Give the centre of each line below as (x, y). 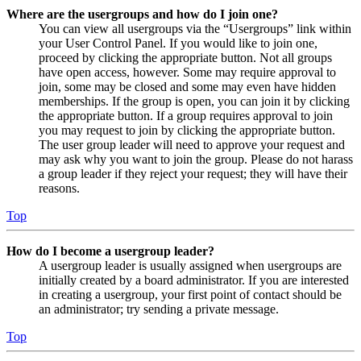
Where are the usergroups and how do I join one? (142, 15)
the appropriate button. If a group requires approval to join (186, 116)
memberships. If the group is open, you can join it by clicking (194, 102)
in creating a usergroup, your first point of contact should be (190, 295)
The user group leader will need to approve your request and (192, 145)
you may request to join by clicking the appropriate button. (187, 131)
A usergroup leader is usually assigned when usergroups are (190, 266)
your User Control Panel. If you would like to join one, (178, 44)
